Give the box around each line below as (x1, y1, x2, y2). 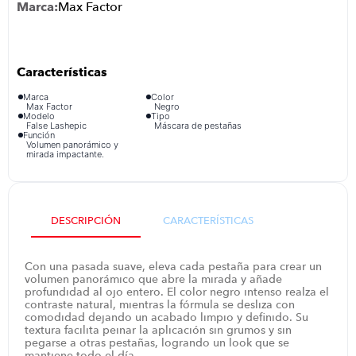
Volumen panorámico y (26, 139, 119, 151)
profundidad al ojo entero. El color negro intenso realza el (25, 284, 330, 299)
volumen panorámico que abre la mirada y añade (25, 271, 283, 286)
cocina (60, 33, 94, 49)
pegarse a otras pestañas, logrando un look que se (25, 335, 290, 350)
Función (23, 130, 56, 141)
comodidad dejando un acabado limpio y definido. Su (25, 309, 309, 324)
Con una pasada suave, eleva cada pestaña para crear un (25, 258, 323, 273)
